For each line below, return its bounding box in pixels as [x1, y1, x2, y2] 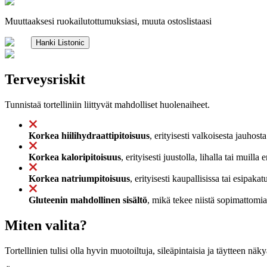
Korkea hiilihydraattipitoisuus [29, 130, 150, 141]
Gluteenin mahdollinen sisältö [29, 194, 147, 205]
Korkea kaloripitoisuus [29, 151, 121, 162]
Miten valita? [5, 217, 87, 233]
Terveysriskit [5, 71, 85, 87]
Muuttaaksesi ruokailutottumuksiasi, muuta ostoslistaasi [5, 15, 212, 26]
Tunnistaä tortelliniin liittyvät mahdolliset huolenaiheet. [5, 99, 210, 110]
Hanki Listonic [36, 38, 85, 47]
